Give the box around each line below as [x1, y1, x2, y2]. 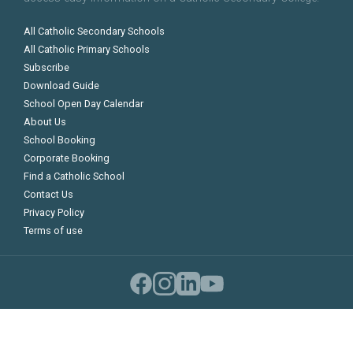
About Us [24, 116, 66, 128]
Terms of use [24, 225, 83, 237]
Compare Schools [97, 324, 205, 340]
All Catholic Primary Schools [24, 43, 150, 56]
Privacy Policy [24, 206, 84, 219]
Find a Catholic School [24, 170, 124, 183]
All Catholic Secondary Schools [24, 25, 165, 38]
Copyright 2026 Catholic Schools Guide [95, 312, 266, 325]
